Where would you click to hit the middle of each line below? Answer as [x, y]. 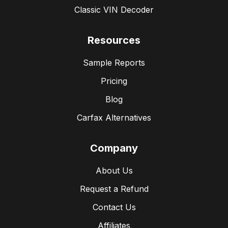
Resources [114, 40]
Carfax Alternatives [114, 118]
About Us [114, 171]
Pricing [114, 81]
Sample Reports [114, 63]
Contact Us [114, 207]
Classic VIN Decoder [114, 10]
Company [114, 148]
